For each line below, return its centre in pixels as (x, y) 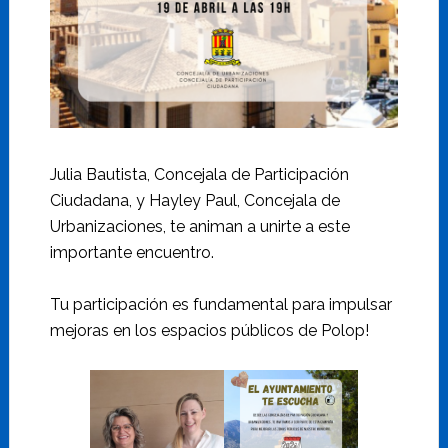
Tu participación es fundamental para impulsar (220, 304)
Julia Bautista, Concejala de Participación (199, 174)
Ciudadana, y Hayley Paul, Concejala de (194, 200)
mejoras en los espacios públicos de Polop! (209, 330)
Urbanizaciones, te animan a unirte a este (199, 226)
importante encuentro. (131, 252)
